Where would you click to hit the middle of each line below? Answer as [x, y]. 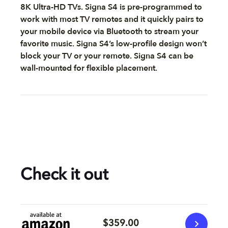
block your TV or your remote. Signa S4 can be [107, 56]
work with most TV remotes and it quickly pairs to [112, 19]
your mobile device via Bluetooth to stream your [109, 31]
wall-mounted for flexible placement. [89, 68]
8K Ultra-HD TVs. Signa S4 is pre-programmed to [111, 7]
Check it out [64, 175]
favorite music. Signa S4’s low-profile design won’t [113, 44]
